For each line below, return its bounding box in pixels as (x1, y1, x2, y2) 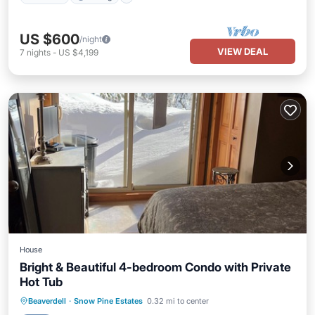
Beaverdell (28, 296, 66, 306)
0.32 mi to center (147, 296, 209, 306)
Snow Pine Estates (74, 296, 143, 306)
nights (27, 47, 51, 58)
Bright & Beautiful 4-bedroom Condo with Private (20, 260, 291, 274)
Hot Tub (20, 275, 63, 289)
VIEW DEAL (217, 46, 268, 57)
